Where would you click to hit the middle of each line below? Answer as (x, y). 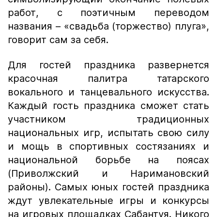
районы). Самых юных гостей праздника (108, 187)
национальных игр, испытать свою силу (108, 133)
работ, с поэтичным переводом (108, 13)
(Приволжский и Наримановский (108, 173)
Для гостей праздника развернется (108, 65)
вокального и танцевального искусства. (108, 92)
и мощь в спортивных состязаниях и (108, 146)
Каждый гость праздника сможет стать (108, 106)
